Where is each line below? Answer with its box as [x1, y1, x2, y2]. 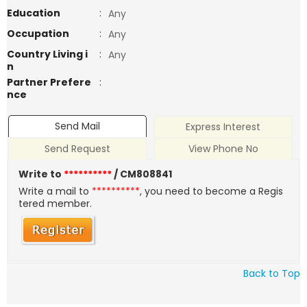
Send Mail [55, 119, 101, 134]
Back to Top [243, 266, 300, 280]
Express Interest [186, 120, 261, 134]
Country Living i [7, 47, 88, 61]
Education [7, 6, 60, 20]
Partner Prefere [7, 75, 91, 89]
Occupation [7, 27, 69, 40]
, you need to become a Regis [140, 184, 284, 199]
